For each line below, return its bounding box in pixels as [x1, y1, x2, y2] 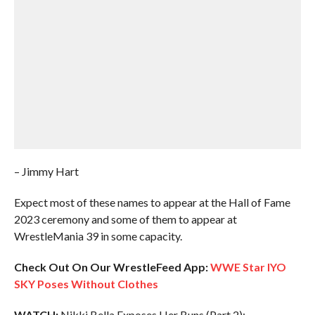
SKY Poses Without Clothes [13, 277, 158, 290]
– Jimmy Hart [13, 165, 79, 178]
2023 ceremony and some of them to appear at [13, 212, 237, 226]
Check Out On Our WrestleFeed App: [13, 260, 208, 274]
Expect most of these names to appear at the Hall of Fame [13, 195, 290, 209]
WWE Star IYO [210, 260, 286, 274]
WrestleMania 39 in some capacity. [13, 229, 182, 243]
